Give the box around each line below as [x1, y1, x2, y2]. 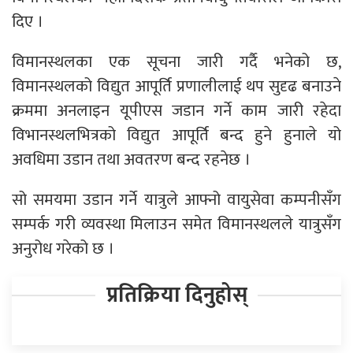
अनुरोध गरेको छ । [12, 235, 114, 263]
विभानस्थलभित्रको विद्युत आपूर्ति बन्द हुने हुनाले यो [12, 121, 341, 150]
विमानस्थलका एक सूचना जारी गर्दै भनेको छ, [12, 48, 341, 76]
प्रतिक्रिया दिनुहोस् [106, 277, 247, 314]
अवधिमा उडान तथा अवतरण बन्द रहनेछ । [12, 146, 251, 174]
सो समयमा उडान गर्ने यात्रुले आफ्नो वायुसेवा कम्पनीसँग [12, 186, 341, 214]
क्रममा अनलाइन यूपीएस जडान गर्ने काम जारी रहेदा [12, 97, 341, 125]
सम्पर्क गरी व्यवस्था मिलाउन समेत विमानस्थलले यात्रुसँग [12, 210, 341, 239]
